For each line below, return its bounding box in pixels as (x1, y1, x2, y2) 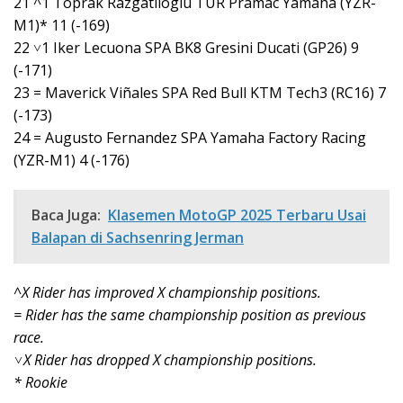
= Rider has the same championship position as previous (13, 305, 366, 326)
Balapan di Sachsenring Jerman (31, 228, 244, 248)
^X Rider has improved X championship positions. (13, 282, 321, 303)
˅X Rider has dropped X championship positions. (13, 350, 317, 371)
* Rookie (13, 372, 67, 393)
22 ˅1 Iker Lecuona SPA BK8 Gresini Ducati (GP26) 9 (13, 38, 359, 58)
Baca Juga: (31, 205, 101, 226)
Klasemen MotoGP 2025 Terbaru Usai (108, 205, 366, 226)
